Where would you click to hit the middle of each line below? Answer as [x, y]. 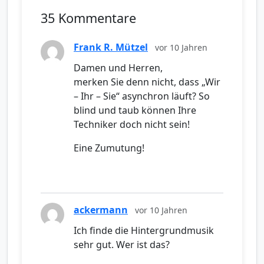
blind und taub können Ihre [135, 110]
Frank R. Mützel [111, 47]
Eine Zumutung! [109, 148]
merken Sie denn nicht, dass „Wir [147, 82]
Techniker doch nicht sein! [132, 125]
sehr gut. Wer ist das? [122, 245]
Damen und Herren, [118, 68]
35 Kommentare [88, 18]
